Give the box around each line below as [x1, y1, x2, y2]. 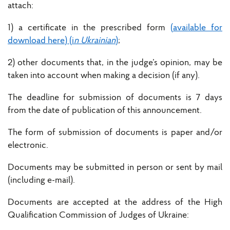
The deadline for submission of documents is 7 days [8, 93, 222, 103]
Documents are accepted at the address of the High [8, 198, 222, 208]
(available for [170, 23, 222, 33]
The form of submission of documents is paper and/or [8, 128, 222, 138]
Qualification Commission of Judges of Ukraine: [8, 210, 189, 221]
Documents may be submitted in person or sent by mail [8, 163, 222, 173]
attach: [8, 1, 33, 11]
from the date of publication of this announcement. [8, 106, 202, 116]
